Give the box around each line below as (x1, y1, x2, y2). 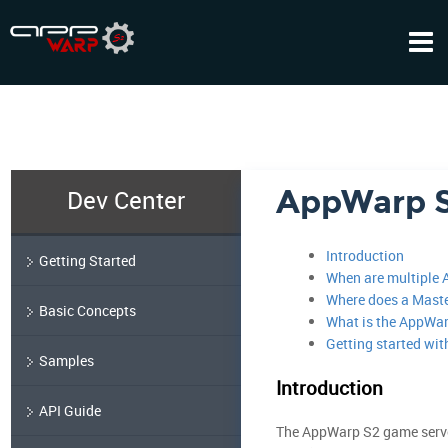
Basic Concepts (38, 301, 136, 320)
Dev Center (66, 184, 185, 216)
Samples (38, 351, 94, 370)
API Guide (38, 401, 101, 420)
